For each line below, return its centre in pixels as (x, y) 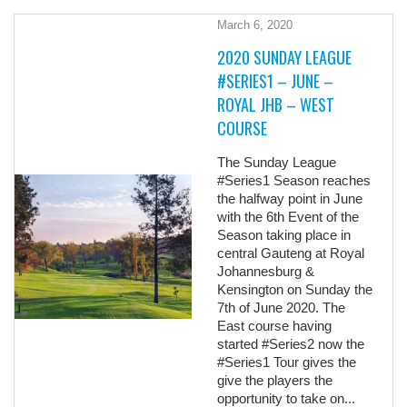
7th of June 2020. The (282, 308)
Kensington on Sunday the (295, 290)
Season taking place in (284, 235)
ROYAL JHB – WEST (276, 105)
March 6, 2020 (255, 25)
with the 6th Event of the (288, 217)
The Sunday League (277, 163)
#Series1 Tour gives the (287, 362)
